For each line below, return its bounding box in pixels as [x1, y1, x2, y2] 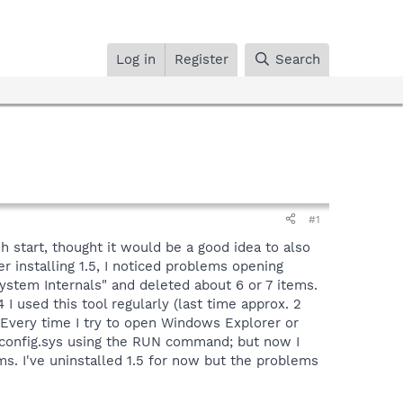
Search [275, 50, 320, 67]
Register [175, 50, 229, 67]
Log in [116, 50, 157, 67]
